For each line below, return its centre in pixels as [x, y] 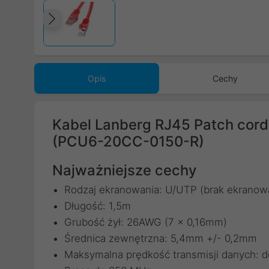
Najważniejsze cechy [124, 170]
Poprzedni [98, 31]
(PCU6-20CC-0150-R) [128, 141]
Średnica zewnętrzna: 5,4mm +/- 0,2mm [161, 238]
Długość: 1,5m [98, 206]
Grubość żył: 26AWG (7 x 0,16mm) [146, 222]
